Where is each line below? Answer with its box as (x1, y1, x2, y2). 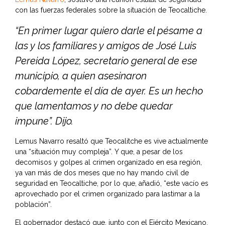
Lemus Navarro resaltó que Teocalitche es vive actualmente (15, 137, 208, 146)
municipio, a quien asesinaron (15, 70, 147, 82)
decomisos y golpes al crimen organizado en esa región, (15, 158, 202, 167)
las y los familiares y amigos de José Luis (15, 40, 196, 52)
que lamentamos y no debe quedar (15, 100, 173, 113)
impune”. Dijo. (15, 115, 73, 128)
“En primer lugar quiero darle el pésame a (15, 25, 202, 37)
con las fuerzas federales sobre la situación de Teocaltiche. (15, 6, 207, 15)
